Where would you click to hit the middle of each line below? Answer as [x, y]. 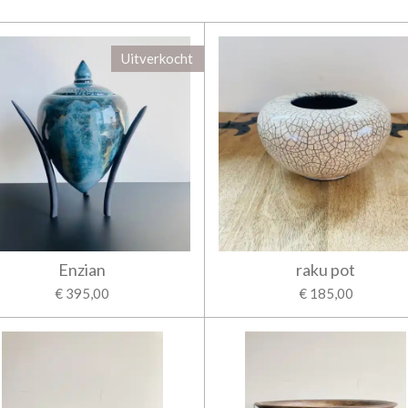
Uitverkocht [158, 59]
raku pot [326, 269]
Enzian [82, 269]
